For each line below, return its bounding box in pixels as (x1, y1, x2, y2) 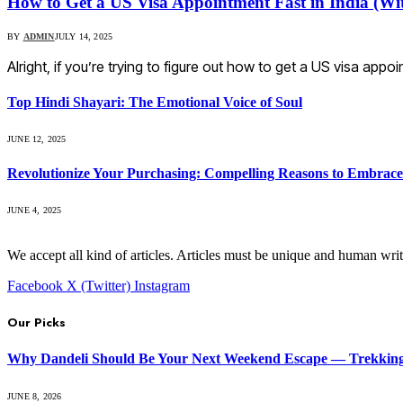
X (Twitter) (67, 277, 130, 293)
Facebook (7, 277, 63, 293)
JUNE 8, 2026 (7, 390, 62, 401)
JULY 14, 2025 (54, 31, 113, 41)
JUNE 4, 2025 (7, 204, 62, 215)
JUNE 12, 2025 (7, 134, 67, 145)
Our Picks (7, 314, 66, 332)
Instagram (134, 277, 190, 293)
